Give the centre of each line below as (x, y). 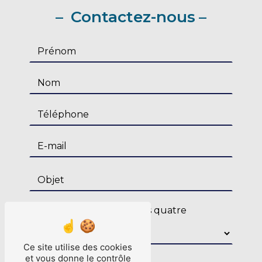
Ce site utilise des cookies (78, 247)
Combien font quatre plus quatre (108, 210)
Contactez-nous (131, 16)
